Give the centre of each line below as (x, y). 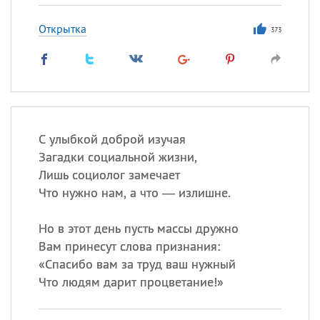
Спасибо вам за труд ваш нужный (140, 264)
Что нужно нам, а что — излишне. (134, 192)
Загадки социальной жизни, (117, 157)
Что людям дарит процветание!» (131, 282)
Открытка (62, 29)
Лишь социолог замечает (109, 175)
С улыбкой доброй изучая (112, 139)
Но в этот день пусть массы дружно (138, 228)
